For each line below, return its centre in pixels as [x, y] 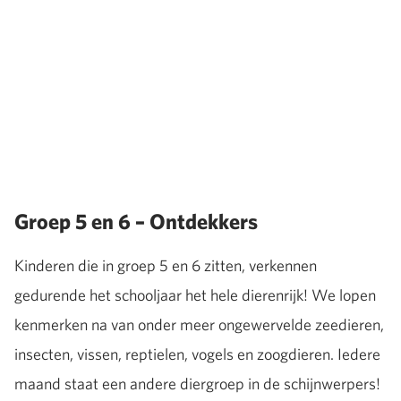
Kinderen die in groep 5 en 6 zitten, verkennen [166, 265]
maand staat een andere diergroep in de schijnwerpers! [197, 383]
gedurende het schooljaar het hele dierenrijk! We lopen [195, 294]
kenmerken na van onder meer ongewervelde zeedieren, [199, 324]
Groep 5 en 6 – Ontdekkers [136, 221]
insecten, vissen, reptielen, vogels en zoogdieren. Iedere [197, 354]
